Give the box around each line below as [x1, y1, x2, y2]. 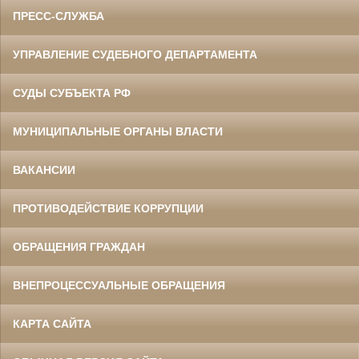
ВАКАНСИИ [13, 163, 75, 176]
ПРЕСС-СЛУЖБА [13, 9, 104, 22]
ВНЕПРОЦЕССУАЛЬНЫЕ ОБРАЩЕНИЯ [13, 278, 225, 292]
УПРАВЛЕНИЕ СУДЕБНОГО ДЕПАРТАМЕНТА [13, 47, 257, 61]
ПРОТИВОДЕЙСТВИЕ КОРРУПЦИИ [13, 201, 204, 215]
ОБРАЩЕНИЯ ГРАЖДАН [13, 240, 145, 253]
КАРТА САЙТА [13, 317, 91, 330]
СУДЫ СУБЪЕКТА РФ [13, 86, 131, 99]
